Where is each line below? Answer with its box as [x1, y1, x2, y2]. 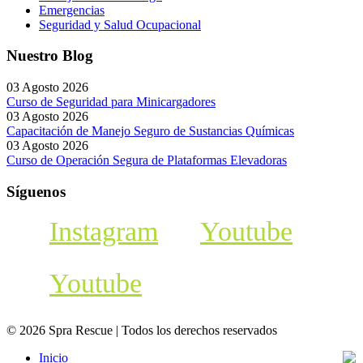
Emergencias [39, 2, 105, 17]
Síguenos [6, 182, 66, 200]
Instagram [49, 216, 158, 246]
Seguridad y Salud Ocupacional [39, 17, 201, 32]
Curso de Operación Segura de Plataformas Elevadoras [6, 153, 287, 168]
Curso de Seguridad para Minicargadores [6, 95, 216, 109]
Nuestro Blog [6, 47, 93, 65]
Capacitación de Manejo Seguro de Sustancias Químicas [6, 124, 294, 139]
